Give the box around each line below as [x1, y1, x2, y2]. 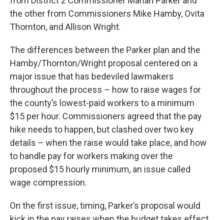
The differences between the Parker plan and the [10, 45, 200, 55]
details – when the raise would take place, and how [10, 137, 207, 148]
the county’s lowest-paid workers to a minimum [10, 98, 194, 109]
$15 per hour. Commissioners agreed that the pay [10, 111, 202, 122]
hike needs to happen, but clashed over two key [10, 124, 194, 135]
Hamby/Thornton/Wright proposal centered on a [10, 58, 197, 69]
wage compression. [10, 177, 87, 188]
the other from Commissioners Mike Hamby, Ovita [10, 8, 204, 19]
